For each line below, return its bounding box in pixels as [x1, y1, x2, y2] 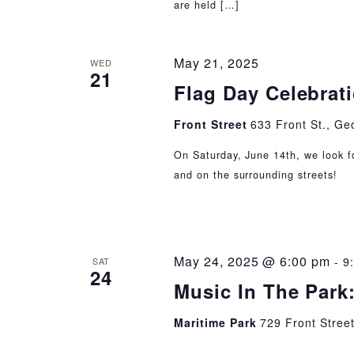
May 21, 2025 [173, 54, 259, 73]
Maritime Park [173, 314, 261, 330]
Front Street [173, 116, 251, 133]
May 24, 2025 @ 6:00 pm [173, 251, 331, 270]
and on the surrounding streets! [173, 168, 337, 183]
